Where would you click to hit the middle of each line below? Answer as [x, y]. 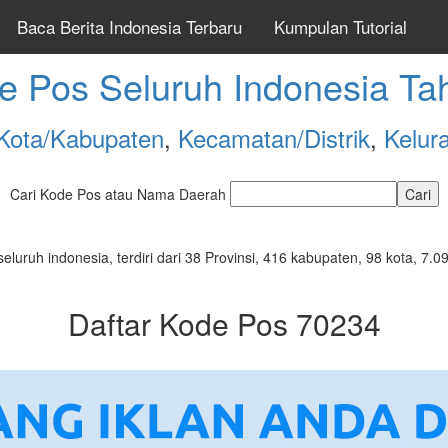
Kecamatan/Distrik [273, 137]
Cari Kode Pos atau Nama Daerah [119, 194]
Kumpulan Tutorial [340, 26]
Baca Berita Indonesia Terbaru [129, 26]
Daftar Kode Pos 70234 [224, 323]
